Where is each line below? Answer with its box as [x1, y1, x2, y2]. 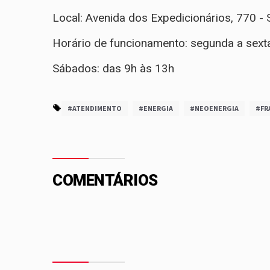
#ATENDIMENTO [67, 104, 122, 113]
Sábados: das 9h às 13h [52, 61, 177, 76]
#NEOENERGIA [190, 104, 239, 113]
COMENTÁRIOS [52, 171, 158, 190]
